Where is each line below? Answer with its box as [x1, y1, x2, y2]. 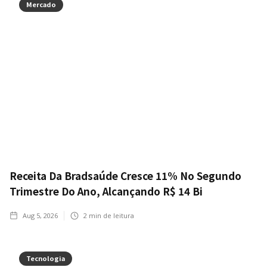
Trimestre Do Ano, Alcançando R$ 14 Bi [10, 184, 203, 199]
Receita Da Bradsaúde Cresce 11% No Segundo [10, 168, 241, 184]
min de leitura [87, 211, 134, 221]
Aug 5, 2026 [23, 211, 58, 221]
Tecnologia [26, 253, 65, 263]
